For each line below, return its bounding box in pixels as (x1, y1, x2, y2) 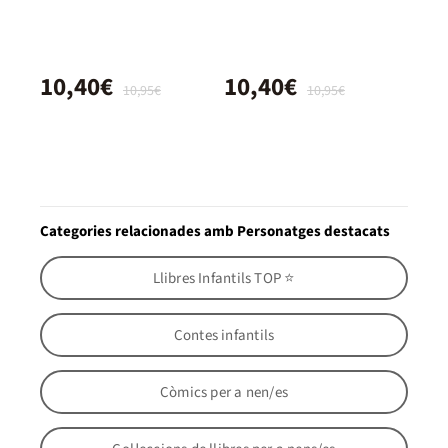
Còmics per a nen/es (160, 381, 288, 403)
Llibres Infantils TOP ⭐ (152, 267, 296, 289)
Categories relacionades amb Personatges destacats (40, 221, 390, 243)
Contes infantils (173, 324, 275, 346)
